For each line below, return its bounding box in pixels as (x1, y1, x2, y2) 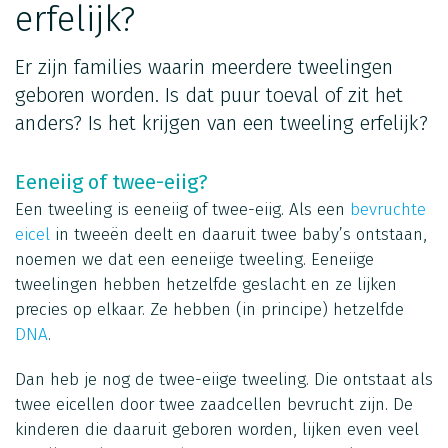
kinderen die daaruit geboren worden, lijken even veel (15, 418, 419, 440)
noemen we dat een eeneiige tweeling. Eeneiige (15, 248, 374, 270)
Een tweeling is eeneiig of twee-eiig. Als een (15, 198, 350, 220)
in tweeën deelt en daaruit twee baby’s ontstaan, (50, 223, 427, 245)
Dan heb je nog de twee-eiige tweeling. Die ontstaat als (15, 368, 433, 390)
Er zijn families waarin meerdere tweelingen (15, 54, 393, 79)
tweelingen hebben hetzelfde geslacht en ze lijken (15, 273, 397, 295)
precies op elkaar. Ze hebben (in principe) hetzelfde (15, 298, 404, 320)
